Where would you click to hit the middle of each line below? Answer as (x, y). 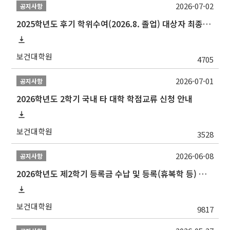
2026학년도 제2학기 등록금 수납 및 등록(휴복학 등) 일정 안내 (203, 174)
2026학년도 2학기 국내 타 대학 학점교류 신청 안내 (105, 99)
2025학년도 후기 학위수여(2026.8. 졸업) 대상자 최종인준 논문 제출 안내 (207, 24)
